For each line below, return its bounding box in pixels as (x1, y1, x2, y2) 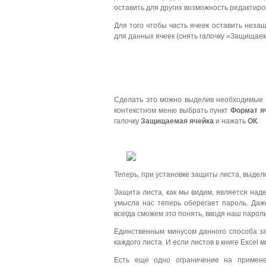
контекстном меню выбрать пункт (114, 106, 231, 115)
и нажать (216, 117, 246, 126)
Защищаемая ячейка (141, 117, 216, 126)
